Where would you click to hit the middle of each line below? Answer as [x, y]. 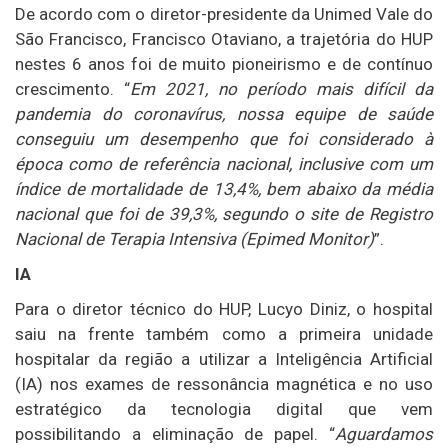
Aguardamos [384, 434]
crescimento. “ [72, 89]
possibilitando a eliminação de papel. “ [175, 434]
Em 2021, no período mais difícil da [281, 89]
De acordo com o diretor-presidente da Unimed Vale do [224, 14]
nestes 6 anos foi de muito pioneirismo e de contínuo [224, 64]
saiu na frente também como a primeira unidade [224, 334]
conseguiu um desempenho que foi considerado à [224, 139]
